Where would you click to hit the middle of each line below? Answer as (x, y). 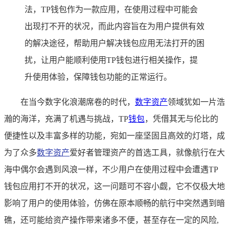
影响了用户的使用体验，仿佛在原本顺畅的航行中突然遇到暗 (114, 203)
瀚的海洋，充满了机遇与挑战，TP (66, 119)
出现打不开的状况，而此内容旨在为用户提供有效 (114, 26)
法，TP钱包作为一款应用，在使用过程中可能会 (111, 9)
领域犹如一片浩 (196, 102)
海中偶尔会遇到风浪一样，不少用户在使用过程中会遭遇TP (111, 169)
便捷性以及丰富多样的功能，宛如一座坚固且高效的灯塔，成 (114, 135)
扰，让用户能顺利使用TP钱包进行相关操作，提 (111, 60)
